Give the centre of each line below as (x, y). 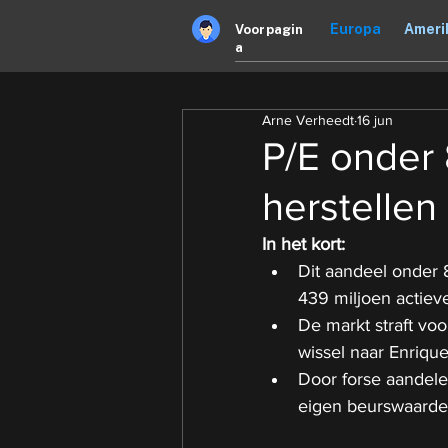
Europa (355, 29)
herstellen (349, 206)
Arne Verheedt (308, 120)
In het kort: (303, 244)
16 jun (375, 120)
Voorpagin (269, 29)
